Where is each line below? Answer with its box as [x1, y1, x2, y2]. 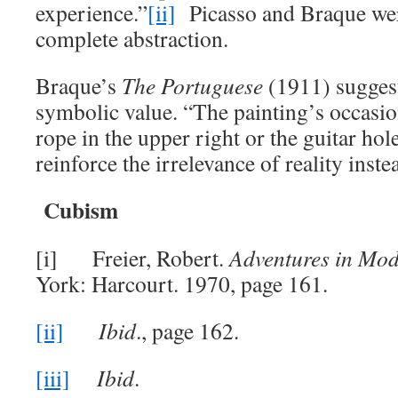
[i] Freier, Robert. [36, 243, 229, 273]
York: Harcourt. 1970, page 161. [36, 268, 328, 298]
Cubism [44, 193, 118, 227]
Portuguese [161, 70, 263, 100]
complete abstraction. [36, 23, 228, 53]
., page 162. [136, 315, 239, 346]
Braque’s [36, 70, 122, 100]
